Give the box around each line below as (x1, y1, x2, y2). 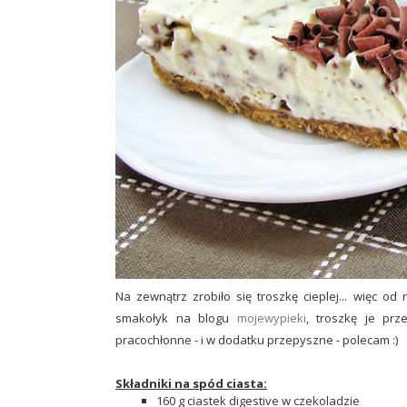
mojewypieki (236, 309, 306, 326)
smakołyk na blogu (115, 309, 237, 326)
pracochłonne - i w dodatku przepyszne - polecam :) (115, 331, 398, 348)
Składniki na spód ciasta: (115, 374, 267, 392)
